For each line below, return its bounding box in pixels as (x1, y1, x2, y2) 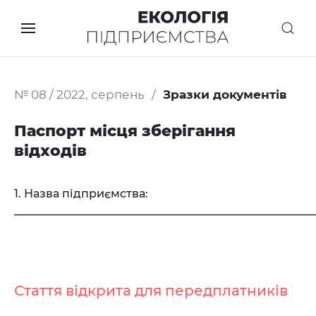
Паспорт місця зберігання (14, 121, 236, 140)
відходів (14, 141, 87, 160)
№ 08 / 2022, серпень (14, 87, 145, 102)
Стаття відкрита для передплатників (14, 282, 288, 299)
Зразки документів (163, 87, 287, 102)
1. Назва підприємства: (14, 187, 148, 200)
